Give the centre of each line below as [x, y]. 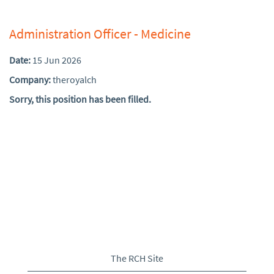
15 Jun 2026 [57, 60]
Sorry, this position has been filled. [80, 99]
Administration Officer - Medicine [100, 34]
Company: [31, 80]
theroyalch [75, 80]
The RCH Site [137, 258]
